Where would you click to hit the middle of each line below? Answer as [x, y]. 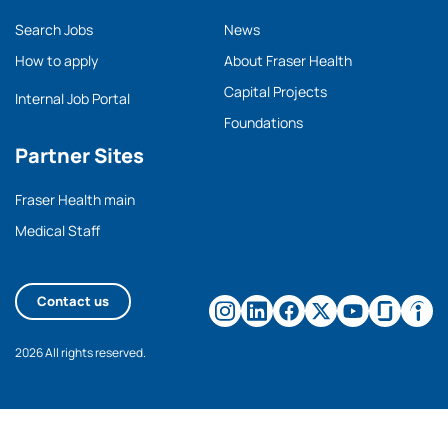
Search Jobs [54, 29]
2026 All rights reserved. [80, 352]
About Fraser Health [288, 60]
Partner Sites [79, 155]
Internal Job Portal [72, 98]
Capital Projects [275, 91]
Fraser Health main [75, 199]
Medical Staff [57, 230]
